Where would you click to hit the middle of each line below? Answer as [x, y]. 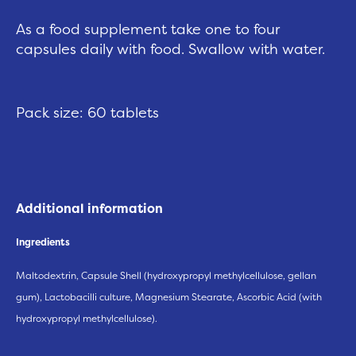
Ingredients [43, 242]
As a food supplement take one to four [148, 29]
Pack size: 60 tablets [87, 112]
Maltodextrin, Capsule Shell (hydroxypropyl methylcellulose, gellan [166, 275]
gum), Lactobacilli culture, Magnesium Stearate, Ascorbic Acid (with [169, 297]
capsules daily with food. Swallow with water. [170, 49]
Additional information [89, 208]
